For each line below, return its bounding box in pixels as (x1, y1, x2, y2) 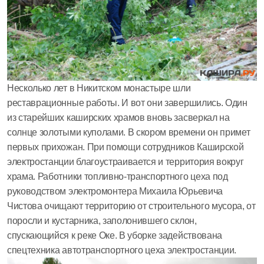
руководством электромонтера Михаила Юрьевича (7, 186, 223, 197)
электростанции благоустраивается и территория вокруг (7, 157, 244, 167)
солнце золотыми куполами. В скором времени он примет (7, 127, 250, 138)
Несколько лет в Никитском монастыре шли (7, 83, 191, 94)
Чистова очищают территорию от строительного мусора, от (7, 201, 256, 212)
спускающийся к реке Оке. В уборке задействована (7, 230, 222, 241)
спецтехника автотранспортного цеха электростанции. (7, 245, 236, 256)
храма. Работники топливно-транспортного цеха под (7, 171, 228, 182)
